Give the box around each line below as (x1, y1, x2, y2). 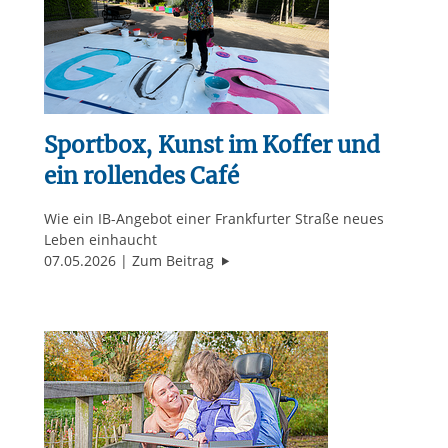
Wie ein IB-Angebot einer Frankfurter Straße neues (43, 209, 384, 229)
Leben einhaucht (43, 230, 157, 250)
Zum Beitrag (131, 251, 218, 271)
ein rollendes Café (43, 162, 239, 191)
